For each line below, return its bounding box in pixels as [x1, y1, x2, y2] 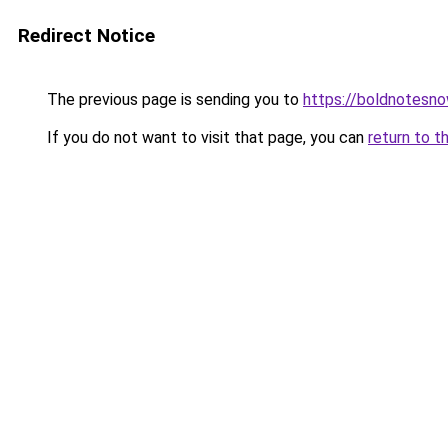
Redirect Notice [18, 24, 155, 47]
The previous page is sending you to [43, 90, 303, 109]
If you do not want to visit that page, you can [43, 128, 368, 147]
